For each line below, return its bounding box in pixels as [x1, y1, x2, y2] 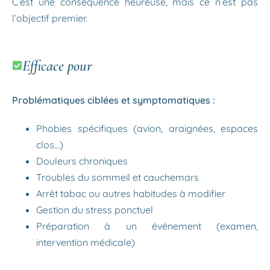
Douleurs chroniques [36, 155, 128, 167]
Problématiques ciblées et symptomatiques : [12, 94, 215, 106]
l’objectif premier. [12, 12, 87, 24]
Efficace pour [22, 57, 92, 75]
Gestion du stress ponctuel [36, 204, 153, 216]
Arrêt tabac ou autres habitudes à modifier [36, 187, 225, 199]
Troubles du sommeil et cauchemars [36, 171, 199, 183]
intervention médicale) [36, 236, 135, 248]
